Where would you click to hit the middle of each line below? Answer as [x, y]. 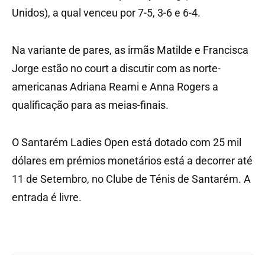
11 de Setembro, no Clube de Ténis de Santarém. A [131, 179]
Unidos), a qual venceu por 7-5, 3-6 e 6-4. [106, 12]
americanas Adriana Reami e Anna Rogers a [115, 86]
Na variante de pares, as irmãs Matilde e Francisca [130, 50]
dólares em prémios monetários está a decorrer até [132, 160]
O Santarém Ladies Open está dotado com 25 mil [127, 142]
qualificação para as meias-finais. [90, 105]
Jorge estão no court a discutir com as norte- [116, 68]
